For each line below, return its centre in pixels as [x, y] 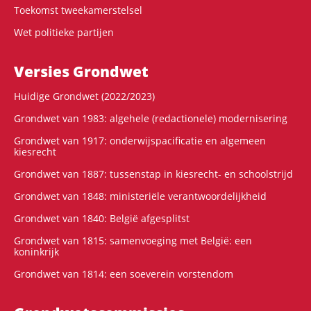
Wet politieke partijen [64, 32]
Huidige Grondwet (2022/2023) [84, 96]
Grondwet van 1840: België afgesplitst [102, 218]
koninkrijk [36, 251]
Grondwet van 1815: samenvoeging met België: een [133, 240]
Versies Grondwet [81, 71]
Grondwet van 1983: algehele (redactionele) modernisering [151, 118]
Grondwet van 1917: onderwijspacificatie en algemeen [140, 140]
